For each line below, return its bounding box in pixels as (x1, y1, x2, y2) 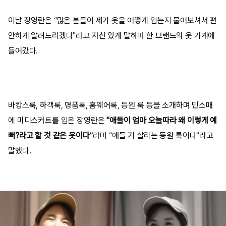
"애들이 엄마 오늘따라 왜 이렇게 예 (106, 115, 217, 125)
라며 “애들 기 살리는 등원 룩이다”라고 (93, 130, 213, 140)
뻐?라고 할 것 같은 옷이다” (8, 130, 93, 140)
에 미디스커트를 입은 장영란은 (8, 115, 107, 125)
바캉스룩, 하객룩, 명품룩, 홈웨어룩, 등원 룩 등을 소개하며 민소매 (8, 100, 213, 110)
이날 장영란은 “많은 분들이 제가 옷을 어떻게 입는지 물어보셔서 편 (8, 15, 217, 25)
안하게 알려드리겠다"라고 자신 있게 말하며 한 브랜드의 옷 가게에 (8, 30, 215, 40)
